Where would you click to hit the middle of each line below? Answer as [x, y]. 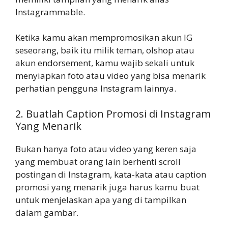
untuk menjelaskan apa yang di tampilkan [101, 199]
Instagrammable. [50, 12]
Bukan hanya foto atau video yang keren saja [106, 149]
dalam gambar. [47, 212]
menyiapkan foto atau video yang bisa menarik [110, 76]
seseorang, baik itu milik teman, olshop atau [105, 50]
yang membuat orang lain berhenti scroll [98, 161]
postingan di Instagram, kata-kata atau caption [111, 174]
